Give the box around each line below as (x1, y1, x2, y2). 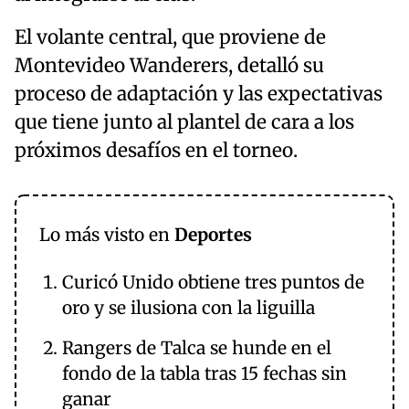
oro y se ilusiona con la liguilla (62, 296, 315, 319)
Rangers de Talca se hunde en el (62, 336, 331, 359)
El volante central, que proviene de (15, 25, 326, 49)
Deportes (174, 223, 252, 246)
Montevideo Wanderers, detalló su (15, 53, 324, 78)
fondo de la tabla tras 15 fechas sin (62, 362, 347, 384)
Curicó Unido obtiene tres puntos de (62, 270, 364, 293)
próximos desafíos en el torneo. (15, 138, 298, 163)
